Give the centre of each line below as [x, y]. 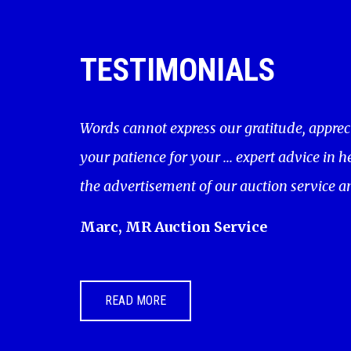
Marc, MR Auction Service [174, 226]
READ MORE [136, 300]
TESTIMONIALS [177, 71]
